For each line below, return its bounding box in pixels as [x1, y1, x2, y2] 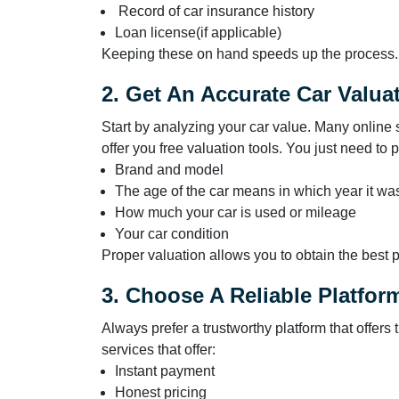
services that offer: [102, 341, 216, 357]
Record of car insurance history [115, 3, 314, 19]
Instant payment [115, 362, 218, 379]
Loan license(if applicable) [115, 24, 281, 40]
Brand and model [115, 161, 224, 177]
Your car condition [115, 225, 229, 241]
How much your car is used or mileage [115, 204, 360, 220]
